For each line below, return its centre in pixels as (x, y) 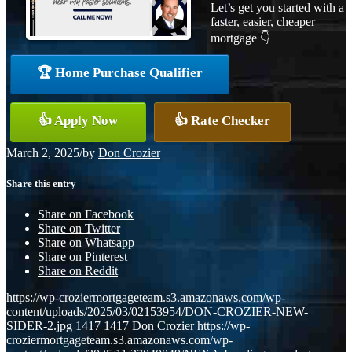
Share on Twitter (79, 229)
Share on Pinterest (82, 257)
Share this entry (41, 183)
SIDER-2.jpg (39, 326)
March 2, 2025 (43, 152)
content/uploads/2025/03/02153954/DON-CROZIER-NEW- (157, 312)
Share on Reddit (78, 271)
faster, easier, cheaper (263, 21)
